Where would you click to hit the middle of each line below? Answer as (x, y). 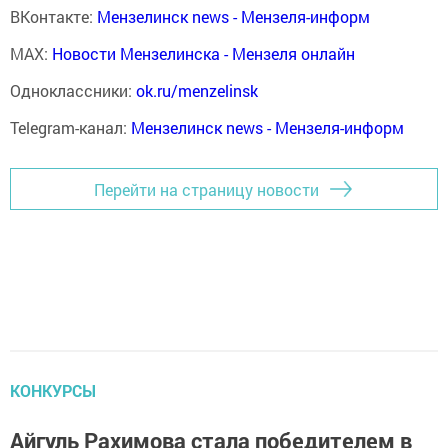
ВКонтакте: (53, 17)
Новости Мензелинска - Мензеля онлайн (203, 54)
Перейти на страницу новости (206, 189)
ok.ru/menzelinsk (197, 91)
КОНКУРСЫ (53, 391)
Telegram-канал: (70, 128)
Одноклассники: (73, 91)
